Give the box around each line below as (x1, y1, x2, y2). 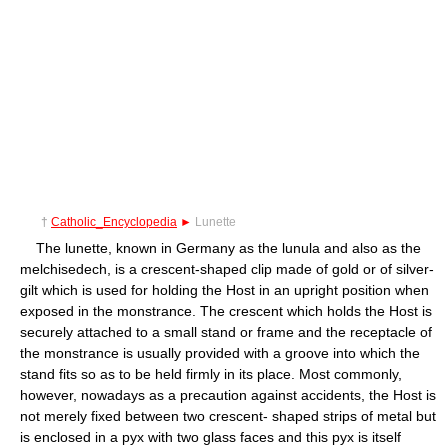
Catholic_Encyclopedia (51, 215, 177, 228)
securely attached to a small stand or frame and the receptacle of (20, 323, 432, 340)
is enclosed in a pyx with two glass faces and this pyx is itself (20, 428, 401, 445)
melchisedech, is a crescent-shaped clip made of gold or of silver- (20, 260, 434, 277)
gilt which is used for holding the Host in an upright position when (20, 281, 429, 298)
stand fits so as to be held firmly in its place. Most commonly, (20, 365, 402, 382)
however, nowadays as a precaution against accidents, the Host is (20, 386, 436, 403)
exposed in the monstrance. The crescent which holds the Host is (20, 302, 432, 319)
